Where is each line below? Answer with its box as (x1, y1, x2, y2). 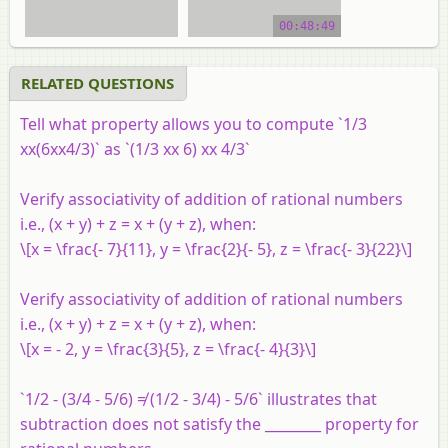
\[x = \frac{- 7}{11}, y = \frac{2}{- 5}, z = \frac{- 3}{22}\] (20, 237, 412, 260)
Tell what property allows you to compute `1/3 (20, 112, 367, 135)
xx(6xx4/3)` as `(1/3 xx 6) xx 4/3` (20, 137, 250, 160)
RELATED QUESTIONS (21, 72, 174, 93)
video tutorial (228, 49, 302, 67)
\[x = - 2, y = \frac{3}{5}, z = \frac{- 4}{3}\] (20, 337, 316, 360)
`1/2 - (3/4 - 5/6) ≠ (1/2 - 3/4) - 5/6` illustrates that (20, 387, 377, 410)
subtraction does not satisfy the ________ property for (20, 412, 419, 435)
